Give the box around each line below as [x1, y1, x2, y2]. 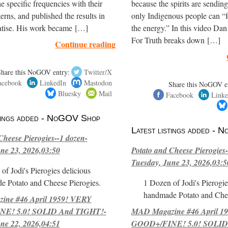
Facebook [165, 90, 193, 100]
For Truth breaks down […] [131, 34, 220, 46]
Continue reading [55, 38, 116, 50]
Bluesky [58, 88, 81, 98]
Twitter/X [84, 67, 112, 77]
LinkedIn [40, 77, 67, 88]
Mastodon [84, 77, 112, 88]
